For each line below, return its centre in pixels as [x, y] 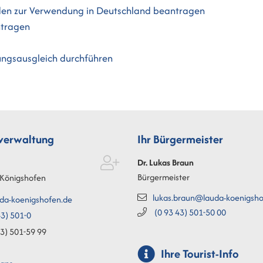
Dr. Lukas [154, 162]
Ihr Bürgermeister [180, 139]
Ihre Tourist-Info [200, 253]
